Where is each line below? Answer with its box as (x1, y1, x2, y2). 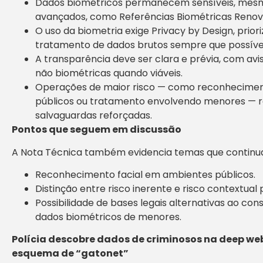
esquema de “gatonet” (12, 247, 129, 261)
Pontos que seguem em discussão (12, 123, 181, 137)
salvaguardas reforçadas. (35, 109, 152, 123)
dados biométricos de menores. (35, 210, 181, 224)
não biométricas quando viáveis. (35, 66, 183, 80)
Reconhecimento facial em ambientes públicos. (35, 167, 255, 181)
